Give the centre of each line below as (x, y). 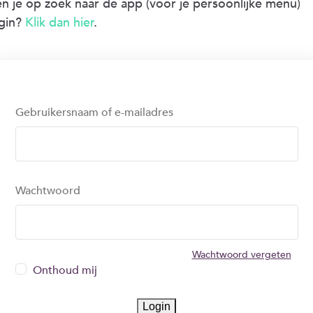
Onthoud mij (65, 270)
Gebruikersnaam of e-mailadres (94, 112)
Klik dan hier (59, 22)
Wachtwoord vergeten (241, 255)
